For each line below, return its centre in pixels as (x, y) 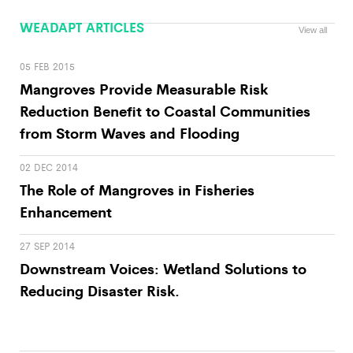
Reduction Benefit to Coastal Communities (165, 110)
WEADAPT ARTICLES (82, 27)
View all (313, 30)
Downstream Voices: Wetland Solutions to (163, 268)
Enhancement (66, 211)
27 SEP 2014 (47, 246)
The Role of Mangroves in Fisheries (137, 189)
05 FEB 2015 (47, 66)
